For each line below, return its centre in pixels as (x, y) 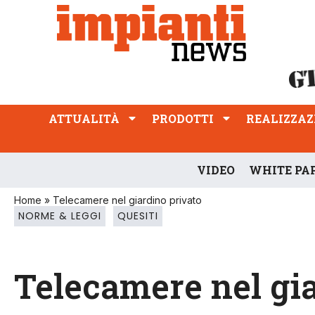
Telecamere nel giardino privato (127, 200)
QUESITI (138, 216)
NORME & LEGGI (60, 216)
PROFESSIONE (63, 24)
